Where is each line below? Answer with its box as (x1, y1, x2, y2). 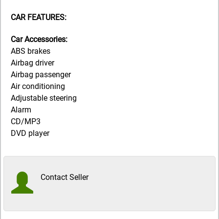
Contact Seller (41, 173, 88, 182)
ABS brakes (11, 46, 50, 56)
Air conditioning (11, 82, 65, 91)
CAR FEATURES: (11, 12, 66, 22)
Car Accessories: (11, 35, 67, 44)
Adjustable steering (11, 93, 77, 103)
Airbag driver (11, 58, 54, 68)
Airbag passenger (11, 70, 71, 80)
